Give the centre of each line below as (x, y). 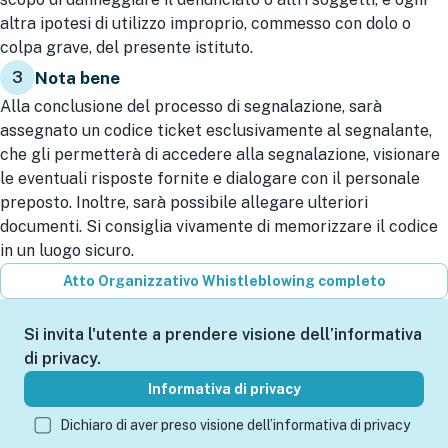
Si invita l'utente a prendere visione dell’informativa (223, 334)
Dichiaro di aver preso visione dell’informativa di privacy (235, 425)
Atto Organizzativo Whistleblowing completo (224, 281)
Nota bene (77, 77)
